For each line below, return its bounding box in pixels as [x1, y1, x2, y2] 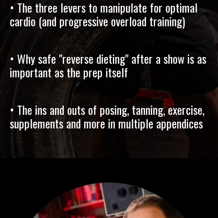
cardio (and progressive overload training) [10, 12, 185, 30]
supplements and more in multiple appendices [10, 114, 203, 132]
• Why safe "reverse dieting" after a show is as [10, 49, 206, 67]
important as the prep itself [10, 63, 128, 81]
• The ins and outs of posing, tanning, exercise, [10, 100, 204, 118]
